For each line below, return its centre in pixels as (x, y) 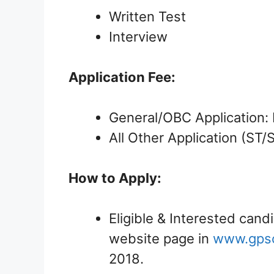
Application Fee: (122, 77)
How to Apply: (115, 178)
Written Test (147, 17)
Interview (138, 37)
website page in (161, 239)
